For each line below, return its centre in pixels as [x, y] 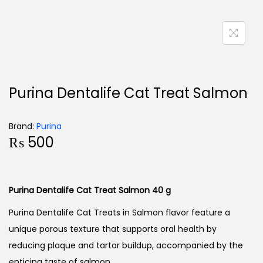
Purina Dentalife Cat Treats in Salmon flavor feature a [119, 213]
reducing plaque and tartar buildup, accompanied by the [126, 245]
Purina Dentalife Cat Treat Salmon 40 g [90, 190]
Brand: [21, 126]
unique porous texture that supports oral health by [113, 229]
